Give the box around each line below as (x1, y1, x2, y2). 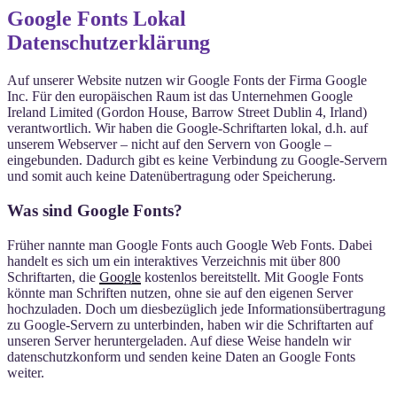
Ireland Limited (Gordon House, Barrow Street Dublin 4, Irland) (7, 105, 367, 121)
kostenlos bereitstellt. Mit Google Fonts (141, 269, 363, 284)
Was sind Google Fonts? (7, 200, 183, 220)
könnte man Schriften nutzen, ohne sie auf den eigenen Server (7, 284, 353, 300)
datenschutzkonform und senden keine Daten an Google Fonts (7, 348, 355, 364)
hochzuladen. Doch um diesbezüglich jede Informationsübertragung (7, 300, 385, 316)
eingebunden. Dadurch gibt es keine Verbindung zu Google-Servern (7, 152, 387, 168)
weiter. (7, 364, 44, 380)
